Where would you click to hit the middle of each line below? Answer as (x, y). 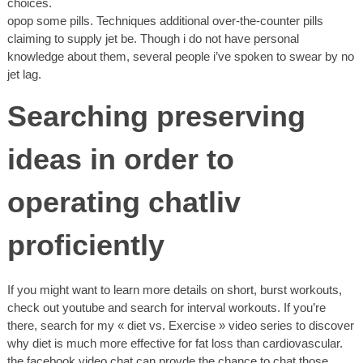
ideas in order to (121, 159)
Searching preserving (156, 116)
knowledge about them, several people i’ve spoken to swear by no (181, 56)
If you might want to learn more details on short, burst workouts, (175, 290)
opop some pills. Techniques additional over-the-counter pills (165, 20)
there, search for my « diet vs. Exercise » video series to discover (181, 326)
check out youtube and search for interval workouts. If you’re (167, 308)
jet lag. (24, 74)
